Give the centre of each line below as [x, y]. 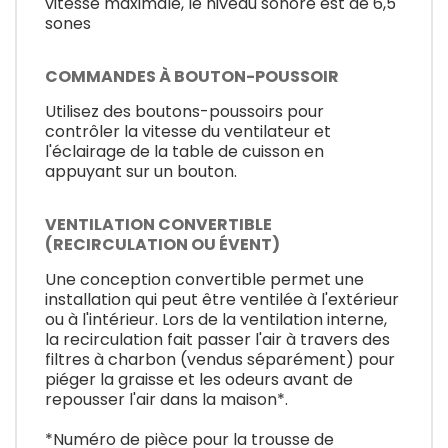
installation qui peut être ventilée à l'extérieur [222, 300]
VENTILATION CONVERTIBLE [158, 225]
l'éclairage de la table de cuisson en [184, 151]
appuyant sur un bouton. [141, 171]
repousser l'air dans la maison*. [166, 400]
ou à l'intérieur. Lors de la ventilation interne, [216, 320]
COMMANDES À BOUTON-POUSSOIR [192, 76]
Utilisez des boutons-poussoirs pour [184, 111]
